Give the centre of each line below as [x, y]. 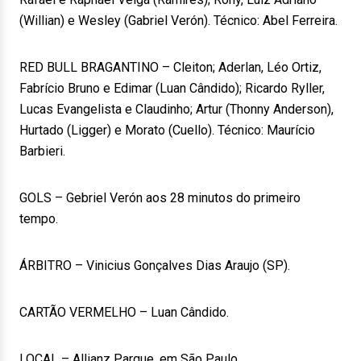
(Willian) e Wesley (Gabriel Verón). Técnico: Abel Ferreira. [178, 21]
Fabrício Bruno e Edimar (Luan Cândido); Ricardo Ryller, [172, 88]
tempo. [39, 219]
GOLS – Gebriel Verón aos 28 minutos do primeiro [160, 198]
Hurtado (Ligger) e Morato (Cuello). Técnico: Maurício [167, 130]
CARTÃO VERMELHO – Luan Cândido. [124, 312]
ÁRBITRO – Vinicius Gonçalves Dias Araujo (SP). [155, 266]
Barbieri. [42, 151]
